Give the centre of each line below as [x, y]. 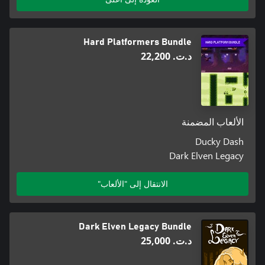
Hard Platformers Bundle [138, 42]
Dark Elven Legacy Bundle [135, 227]
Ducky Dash [220, 141]
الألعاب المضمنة [213, 123]
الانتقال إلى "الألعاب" [132, 184]
